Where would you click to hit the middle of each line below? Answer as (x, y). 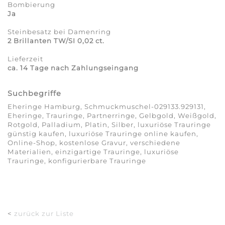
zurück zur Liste (44, 213)
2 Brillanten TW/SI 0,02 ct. (56, 41)
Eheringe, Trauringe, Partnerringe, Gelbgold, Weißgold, (112, 115)
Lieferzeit (25, 59)
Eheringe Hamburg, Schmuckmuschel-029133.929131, (107, 106)
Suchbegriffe (34, 94)
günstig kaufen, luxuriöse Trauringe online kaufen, (103, 133)
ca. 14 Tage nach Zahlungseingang (73, 68)
